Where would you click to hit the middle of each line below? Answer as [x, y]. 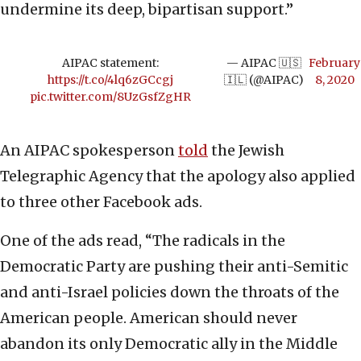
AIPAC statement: [110, 63]
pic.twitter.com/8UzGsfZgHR [110, 97]
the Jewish [246, 151]
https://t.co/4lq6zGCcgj [110, 80]
